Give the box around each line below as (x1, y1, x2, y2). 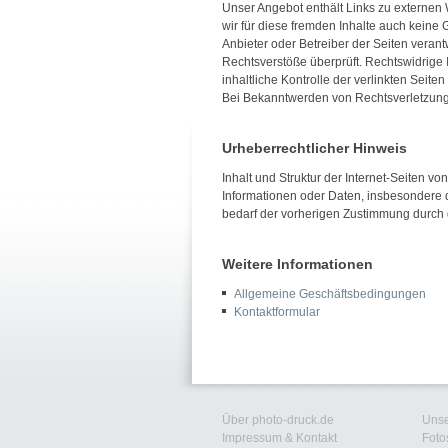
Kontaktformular (234, 305, 320, 319)
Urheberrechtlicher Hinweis (222, 140, 407, 156)
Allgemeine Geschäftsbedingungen (234, 287, 426, 301)
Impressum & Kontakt (222, 431, 337, 445)
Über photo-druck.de (222, 413, 334, 427)
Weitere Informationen (222, 256, 373, 272)
